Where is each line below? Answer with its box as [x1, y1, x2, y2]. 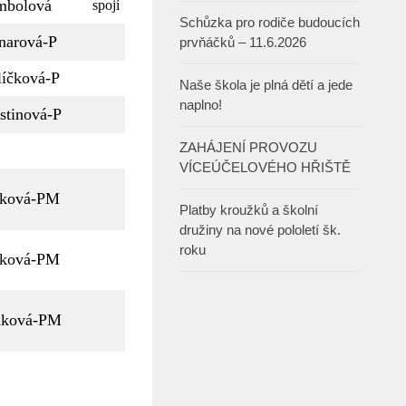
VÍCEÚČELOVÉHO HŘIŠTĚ [179, 159, 351, 176]
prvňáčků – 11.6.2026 [179, 34, 306, 51]
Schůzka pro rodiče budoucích [179, 14, 360, 31]
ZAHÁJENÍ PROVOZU [179, 140, 317, 156]
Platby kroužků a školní [179, 202, 318, 218]
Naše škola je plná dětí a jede [179, 77, 353, 93]
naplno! [179, 97, 222, 113]
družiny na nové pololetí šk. [179, 222, 341, 238]
